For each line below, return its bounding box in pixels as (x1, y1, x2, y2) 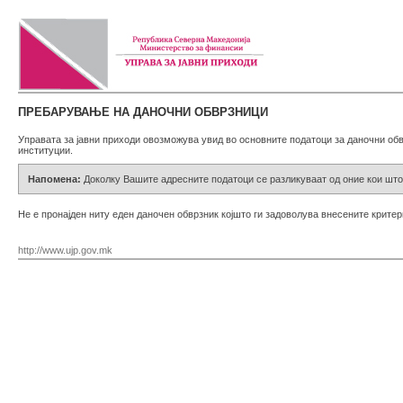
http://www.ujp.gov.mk (18, 245, 112, 255)
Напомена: (28, 174, 84, 184)
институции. (18, 145, 73, 156)
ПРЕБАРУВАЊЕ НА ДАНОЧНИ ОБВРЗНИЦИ (18, 105, 268, 119)
